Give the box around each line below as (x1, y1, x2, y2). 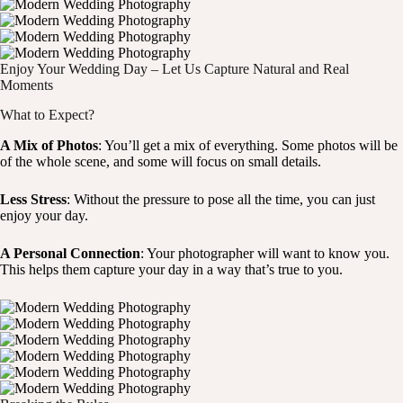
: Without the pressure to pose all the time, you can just (67, 192, 375, 208)
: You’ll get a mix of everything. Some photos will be (98, 138, 398, 154)
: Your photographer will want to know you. (140, 246, 390, 262)
